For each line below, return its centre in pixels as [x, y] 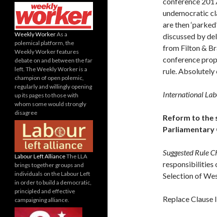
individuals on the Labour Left [52, 173]
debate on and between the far [54, 60]
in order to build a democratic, [53, 182]
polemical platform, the [44, 43]
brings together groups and [49, 165]
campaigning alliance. [42, 200]
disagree [26, 112]
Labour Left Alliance [40, 156]
